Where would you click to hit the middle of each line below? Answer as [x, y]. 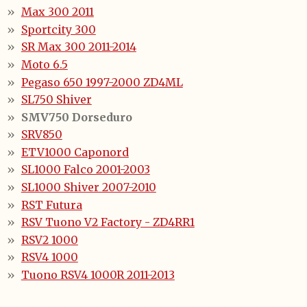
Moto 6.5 [44, 64]
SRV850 [41, 135]
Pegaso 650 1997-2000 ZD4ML [102, 82]
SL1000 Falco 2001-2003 [85, 170]
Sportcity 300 [58, 29]
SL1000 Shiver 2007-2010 [88, 187]
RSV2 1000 [49, 240]
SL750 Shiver [56, 100]
